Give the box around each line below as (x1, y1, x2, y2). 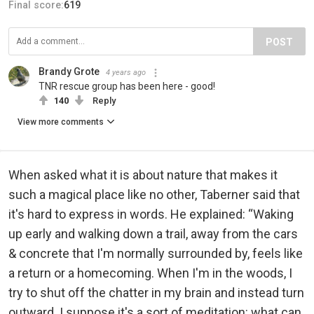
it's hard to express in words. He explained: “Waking (8, 207, 294, 222)
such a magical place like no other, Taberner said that (8, 187, 300, 203)
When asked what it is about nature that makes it (8, 168, 278, 183)
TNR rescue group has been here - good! (39, 81, 215, 93)
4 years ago (106, 68, 146, 78)
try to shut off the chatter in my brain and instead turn (8, 285, 304, 301)
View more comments (18, 117, 104, 128)
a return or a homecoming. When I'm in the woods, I (8, 266, 292, 281)
